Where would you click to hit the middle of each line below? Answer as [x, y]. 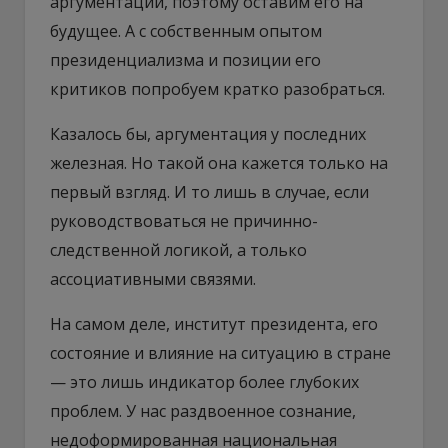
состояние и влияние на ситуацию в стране [220, 352]
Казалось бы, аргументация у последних [208, 133]
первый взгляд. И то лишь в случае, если [209, 191]
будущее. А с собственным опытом [186, 30]
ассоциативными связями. [153, 278]
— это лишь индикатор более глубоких [204, 381]
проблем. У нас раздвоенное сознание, [203, 410]
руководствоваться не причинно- [184, 220]
